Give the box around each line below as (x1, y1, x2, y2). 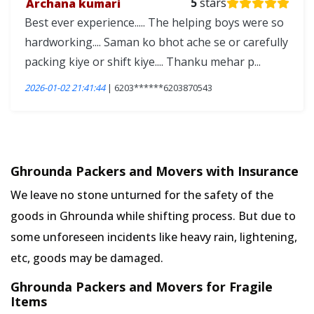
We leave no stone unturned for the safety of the (11, 187, 273, 203)
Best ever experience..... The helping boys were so (25, 15, 284, 30)
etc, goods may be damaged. (11, 250, 163, 266)
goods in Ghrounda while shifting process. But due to (11, 208, 296, 224)
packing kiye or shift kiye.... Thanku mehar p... (25, 54, 261, 69)
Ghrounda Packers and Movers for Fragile (11, 278, 273, 295)
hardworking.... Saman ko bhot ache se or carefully (25, 34, 288, 50)
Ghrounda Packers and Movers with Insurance (11, 163, 299, 179)
